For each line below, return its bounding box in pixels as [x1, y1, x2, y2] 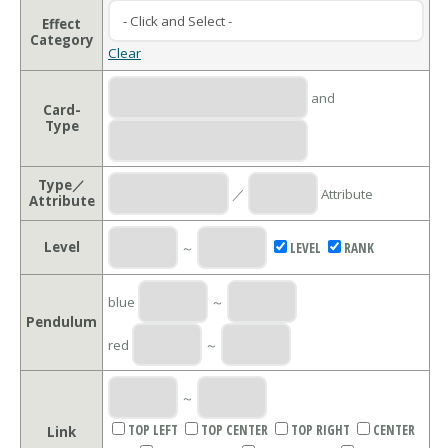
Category [29, 31, 94, 50]
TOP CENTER [201, 421, 268, 440]
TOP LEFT [128, 421, 178, 440]
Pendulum [26, 313, 97, 332]
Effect [42, 15, 81, 34]
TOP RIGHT [291, 421, 350, 440]
